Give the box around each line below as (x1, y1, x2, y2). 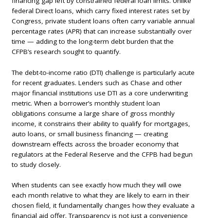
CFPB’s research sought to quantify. (12, 47, 121, 56)
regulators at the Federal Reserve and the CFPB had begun (12, 149, 193, 159)
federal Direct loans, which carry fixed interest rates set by (12, 6, 190, 15)
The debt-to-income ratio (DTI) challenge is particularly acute (12, 68, 195, 77)
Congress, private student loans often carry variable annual (12, 16, 195, 25)
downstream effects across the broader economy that (12, 139, 179, 148)
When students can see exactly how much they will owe (12, 181, 182, 190)
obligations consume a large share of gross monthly (12, 109, 175, 118)
